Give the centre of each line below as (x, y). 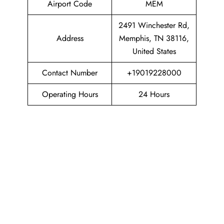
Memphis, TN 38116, (154, 38)
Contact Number (70, 73)
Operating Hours (70, 94)
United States (154, 51)
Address (70, 38)
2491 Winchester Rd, (154, 25)
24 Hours (154, 94)
